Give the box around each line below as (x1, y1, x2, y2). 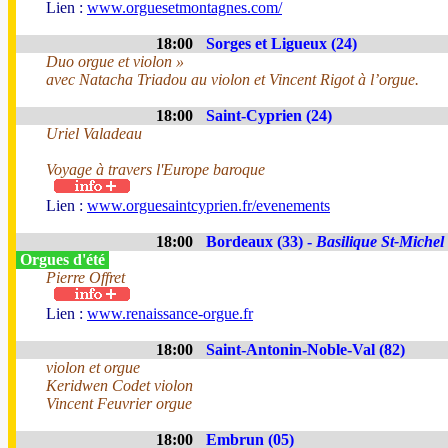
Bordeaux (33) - (206, 233, 316, 250)
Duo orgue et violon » (46, 53, 184, 70)
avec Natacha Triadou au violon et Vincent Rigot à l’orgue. (46, 71, 419, 88)
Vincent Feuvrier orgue (46, 395, 192, 412)
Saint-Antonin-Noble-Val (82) (206, 341, 405, 358)
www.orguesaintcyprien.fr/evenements (87, 197, 330, 214)
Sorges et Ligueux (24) (206, 35, 357, 52)
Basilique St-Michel (316, 233, 444, 250)
